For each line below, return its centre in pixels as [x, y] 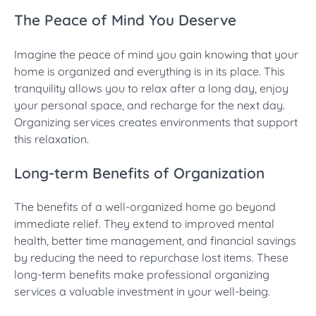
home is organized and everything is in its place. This [150, 71]
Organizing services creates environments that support [156, 122]
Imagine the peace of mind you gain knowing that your [156, 54]
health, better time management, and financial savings [155, 241]
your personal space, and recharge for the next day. [150, 105]
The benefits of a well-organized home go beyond [145, 207]
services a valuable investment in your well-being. [142, 292]
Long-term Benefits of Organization [139, 172]
